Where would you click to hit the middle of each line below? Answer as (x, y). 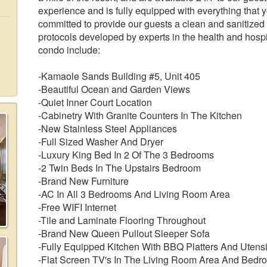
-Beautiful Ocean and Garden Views (114, 89)
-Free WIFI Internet (77, 207)
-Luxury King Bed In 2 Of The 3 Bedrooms (126, 155)
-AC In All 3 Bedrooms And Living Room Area (134, 194)
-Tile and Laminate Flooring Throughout (122, 220)
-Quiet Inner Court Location (95, 102)
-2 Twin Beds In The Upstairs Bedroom (119, 168)
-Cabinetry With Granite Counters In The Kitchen (140, 115)
